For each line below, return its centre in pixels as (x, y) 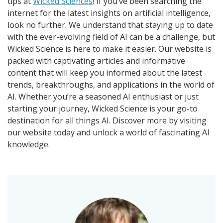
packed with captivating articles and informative (96, 60)
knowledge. (29, 144)
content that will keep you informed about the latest (105, 72)
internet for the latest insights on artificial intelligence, (109, 13)
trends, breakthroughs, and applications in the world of (111, 84)
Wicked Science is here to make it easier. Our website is (110, 49)
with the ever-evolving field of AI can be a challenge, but (111, 37)
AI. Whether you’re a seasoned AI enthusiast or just (103, 96)
